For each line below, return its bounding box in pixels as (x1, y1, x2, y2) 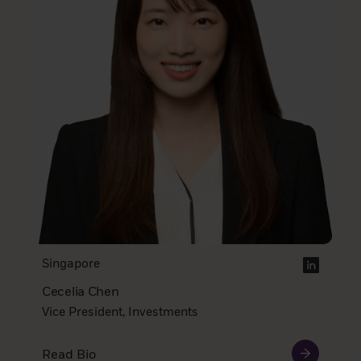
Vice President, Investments (42, 306, 198, 318)
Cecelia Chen (42, 286, 119, 299)
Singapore (42, 258, 100, 270)
